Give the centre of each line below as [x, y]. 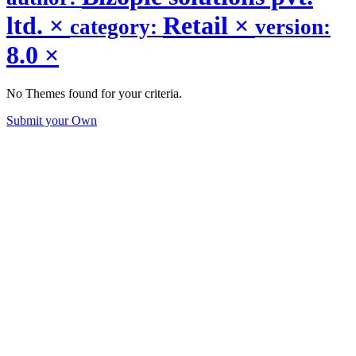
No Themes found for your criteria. [94, 94]
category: [116, 27]
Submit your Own [52, 121]
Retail [199, 25]
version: [293, 27]
